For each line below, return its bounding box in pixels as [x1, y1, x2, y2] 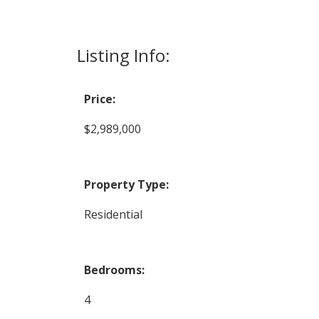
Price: [83, 90, 115, 107]
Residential [83, 206, 142, 222]
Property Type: [83, 176, 169, 192]
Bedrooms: [83, 261, 145, 278]
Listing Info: [76, 43, 170, 67]
